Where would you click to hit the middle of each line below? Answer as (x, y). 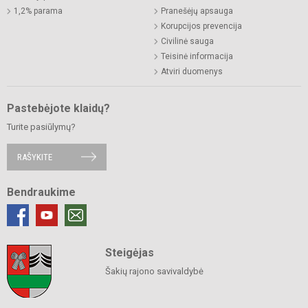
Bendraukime (41, 192)
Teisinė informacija (197, 56)
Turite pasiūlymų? (41, 126)
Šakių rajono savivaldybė (154, 271)
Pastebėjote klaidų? (58, 108)
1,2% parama (38, 11)
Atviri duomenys (192, 71)
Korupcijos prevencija (201, 26)
